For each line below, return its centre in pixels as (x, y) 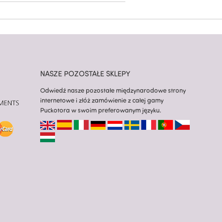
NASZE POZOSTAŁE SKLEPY (85, 74)
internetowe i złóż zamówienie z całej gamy (102, 100)
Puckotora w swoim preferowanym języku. (101, 110)
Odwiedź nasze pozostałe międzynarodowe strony (113, 90)
